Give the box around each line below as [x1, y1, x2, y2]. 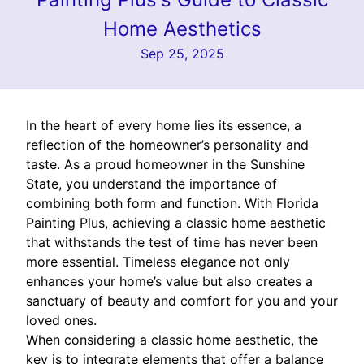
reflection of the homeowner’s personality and [26, 136, 309, 153]
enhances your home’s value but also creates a [26, 272, 313, 289]
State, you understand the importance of [26, 175, 277, 192]
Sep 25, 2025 [140, 45, 224, 62]
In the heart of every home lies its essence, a [26, 116, 301, 133]
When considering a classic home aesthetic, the [26, 331, 318, 348]
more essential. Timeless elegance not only [26, 253, 290, 270]
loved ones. [26, 311, 97, 328]
